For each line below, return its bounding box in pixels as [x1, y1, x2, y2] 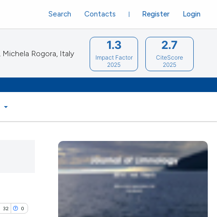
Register [141, 9, 170, 18]
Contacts [84, 9, 116, 18]
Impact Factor [95, 53, 133, 61]
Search [48, 9, 71, 18]
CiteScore [156, 53, 184, 61]
